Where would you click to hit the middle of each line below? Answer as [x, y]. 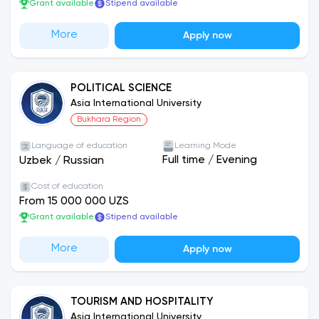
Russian [84, 161]
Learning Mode [205, 146]
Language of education [79, 146]
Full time [184, 160]
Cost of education [67, 187]
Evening [237, 160]
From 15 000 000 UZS [74, 202]
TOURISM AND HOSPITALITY [142, 302]
